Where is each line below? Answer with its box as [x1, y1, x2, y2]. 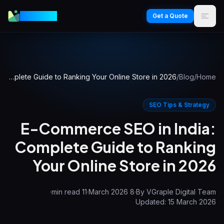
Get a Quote [152, 12, 188, 19]
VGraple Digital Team [146, 187, 216, 196]
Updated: [135, 197, 168, 206]
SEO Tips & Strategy [149, 101, 209, 108]
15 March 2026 [168, 197, 216, 206]
